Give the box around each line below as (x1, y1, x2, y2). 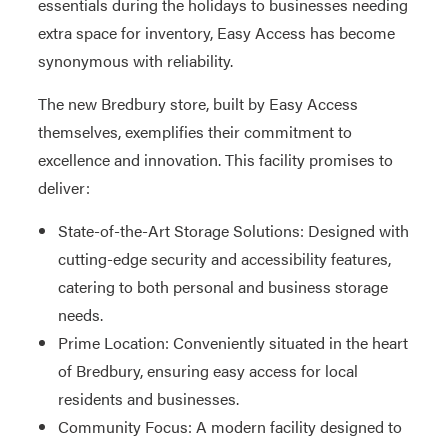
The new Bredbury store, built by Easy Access (37, 92, 358, 115)
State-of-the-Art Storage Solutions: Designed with (57, 219, 409, 242)
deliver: (37, 176, 90, 199)
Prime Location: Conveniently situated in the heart (57, 331, 408, 354)
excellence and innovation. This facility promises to (37, 148, 393, 171)
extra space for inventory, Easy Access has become (37, 21, 395, 44)
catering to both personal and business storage (57, 275, 388, 298)
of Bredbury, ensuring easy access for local (57, 359, 358, 382)
